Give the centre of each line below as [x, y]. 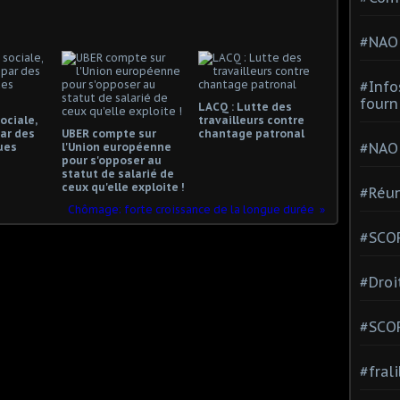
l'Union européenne [117, 147]
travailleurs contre [251, 120]
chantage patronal [251, 133]
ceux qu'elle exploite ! [123, 187]
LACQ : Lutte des [245, 107]
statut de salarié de [118, 174]
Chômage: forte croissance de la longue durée [191, 209]
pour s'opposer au [112, 160]
